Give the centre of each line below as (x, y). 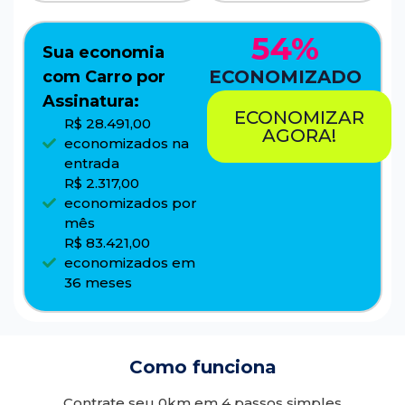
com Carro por (104, 76)
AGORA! (299, 135)
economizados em (129, 262)
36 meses (98, 282)
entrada (91, 163)
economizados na (126, 143)
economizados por (130, 202)
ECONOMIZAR (299, 117)
